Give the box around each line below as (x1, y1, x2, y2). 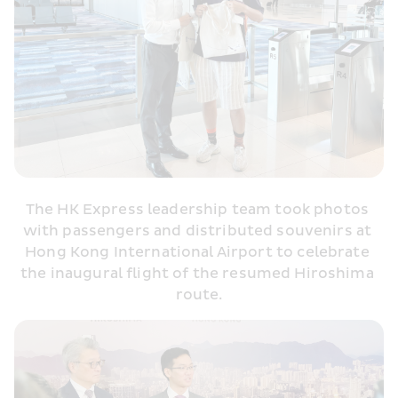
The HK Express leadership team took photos (25, 201, 370, 219)
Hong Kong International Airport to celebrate (25, 243, 370, 262)
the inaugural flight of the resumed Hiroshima (20, 265, 374, 283)
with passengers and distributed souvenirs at (22, 222, 372, 241)
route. (175, 286, 223, 305)
